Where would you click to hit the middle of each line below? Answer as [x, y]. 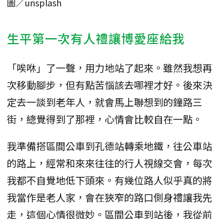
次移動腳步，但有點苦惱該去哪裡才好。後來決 [109, 85]
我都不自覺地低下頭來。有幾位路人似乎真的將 [109, 180]
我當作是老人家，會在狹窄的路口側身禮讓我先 [109, 197]
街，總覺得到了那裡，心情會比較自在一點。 [105, 119]
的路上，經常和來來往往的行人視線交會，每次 [109, 163]
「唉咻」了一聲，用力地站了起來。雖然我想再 [109, 68]
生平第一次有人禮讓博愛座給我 [96, 38]
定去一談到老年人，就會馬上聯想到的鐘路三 [105, 102]
